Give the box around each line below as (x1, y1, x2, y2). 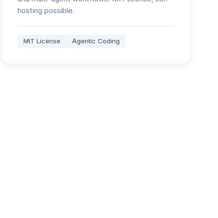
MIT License (23, 37, 60, 45)
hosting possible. (17, 6, 74, 15)
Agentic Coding (72, 37, 120, 45)
